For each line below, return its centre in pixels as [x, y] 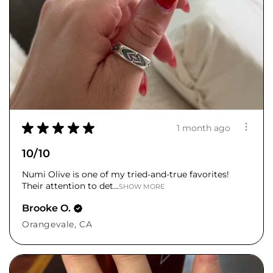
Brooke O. [46, 208]
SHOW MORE [142, 187]
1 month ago [204, 128]
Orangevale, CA [57, 225]
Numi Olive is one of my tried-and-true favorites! [126, 175]
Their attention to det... [70, 186]
